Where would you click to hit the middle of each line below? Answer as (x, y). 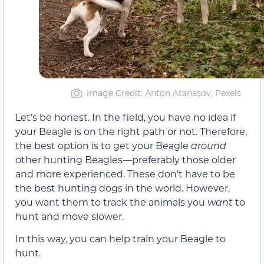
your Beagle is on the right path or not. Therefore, (131, 131)
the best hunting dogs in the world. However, (123, 188)
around (209, 145)
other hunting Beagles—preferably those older (126, 159)
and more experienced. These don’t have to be (125, 174)
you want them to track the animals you (111, 202)
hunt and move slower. (70, 216)
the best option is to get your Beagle (103, 145)
